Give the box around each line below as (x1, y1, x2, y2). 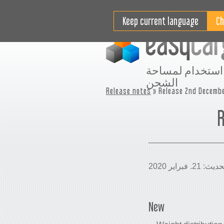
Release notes (106, 86, 151, 95)
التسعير (183, 4, 206, 12)
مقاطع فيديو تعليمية (106, 4, 168, 12)
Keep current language (122, 15, 198, 27)
